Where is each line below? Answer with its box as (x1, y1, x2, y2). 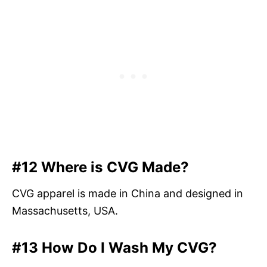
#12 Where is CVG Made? (12, 158, 189, 176)
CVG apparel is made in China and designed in (12, 187, 243, 200)
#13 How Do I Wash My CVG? (12, 238, 217, 256)
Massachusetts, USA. (12, 204, 118, 217)
